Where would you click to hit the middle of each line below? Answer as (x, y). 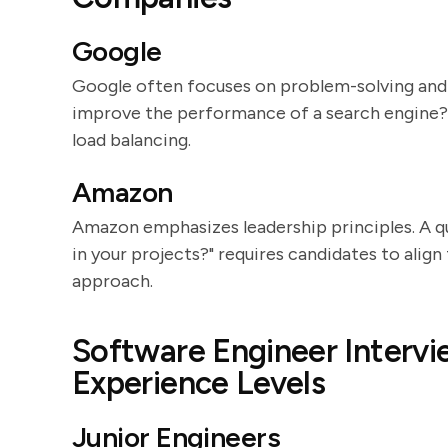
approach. (112, 281)
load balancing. (131, 140)
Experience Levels (199, 383)
